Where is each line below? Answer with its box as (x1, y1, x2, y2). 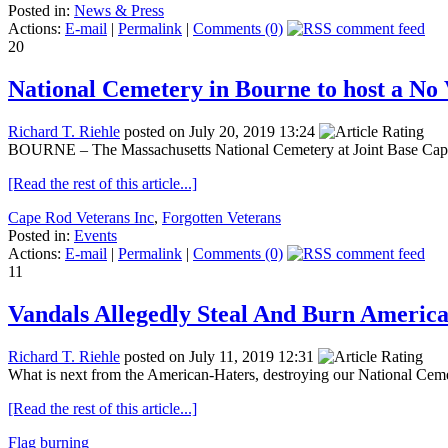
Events (74, 227, 117, 245)
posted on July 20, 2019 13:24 (120, 123, 319, 141)
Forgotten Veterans (162, 209, 281, 227)
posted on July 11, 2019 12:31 (120, 347, 318, 365)
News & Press (74, 2, 164, 20)
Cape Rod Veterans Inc (8, 209, 154, 227)
